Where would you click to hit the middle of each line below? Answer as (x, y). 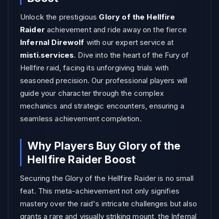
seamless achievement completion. (81, 119)
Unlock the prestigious (60, 17)
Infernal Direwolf (52, 42)
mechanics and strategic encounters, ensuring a (102, 106)
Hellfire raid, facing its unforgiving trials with (95, 68)
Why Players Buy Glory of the (104, 146)
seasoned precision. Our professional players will (104, 80)
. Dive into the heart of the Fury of (131, 55)
